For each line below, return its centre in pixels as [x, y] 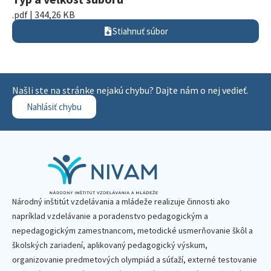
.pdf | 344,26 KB [44, 15]
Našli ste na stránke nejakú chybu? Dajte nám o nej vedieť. [130, 90]
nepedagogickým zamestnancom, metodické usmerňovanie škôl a [132, 230]
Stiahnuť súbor [140, 31]
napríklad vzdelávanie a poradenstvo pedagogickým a [110, 216]
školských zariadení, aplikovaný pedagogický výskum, [110, 245]
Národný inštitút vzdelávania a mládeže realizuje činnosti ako [121, 201]
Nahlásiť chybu [54, 107]
